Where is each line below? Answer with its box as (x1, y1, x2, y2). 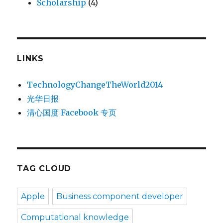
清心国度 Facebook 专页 (27, 108, 117, 117)
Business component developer (56, 192, 184, 201)
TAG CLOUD (17, 164, 72, 173)
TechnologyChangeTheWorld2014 (27, 80, 163, 90)
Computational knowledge (21, 213, 129, 222)
